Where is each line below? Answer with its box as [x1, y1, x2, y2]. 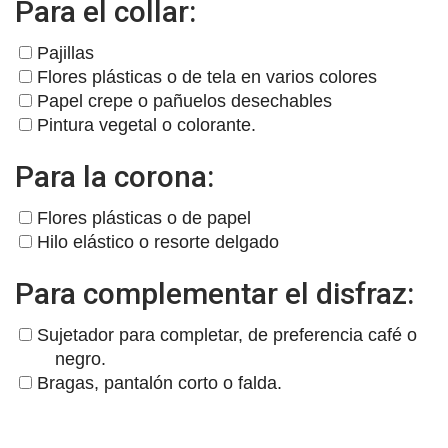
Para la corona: [15, 159, 214, 195]
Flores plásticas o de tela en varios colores [32, 67, 377, 88]
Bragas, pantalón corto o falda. [32, 373, 282, 394]
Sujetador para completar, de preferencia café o [32, 325, 417, 346]
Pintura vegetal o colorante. [32, 115, 256, 136]
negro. [55, 349, 106, 370]
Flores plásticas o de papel [32, 208, 251, 229]
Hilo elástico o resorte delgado [32, 232, 279, 253]
